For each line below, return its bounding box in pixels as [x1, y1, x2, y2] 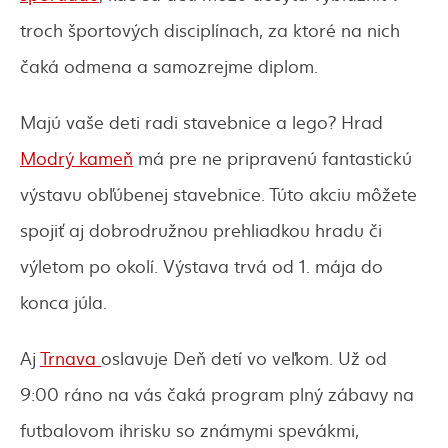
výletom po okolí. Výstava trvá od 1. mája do [20, 253, 383, 279]
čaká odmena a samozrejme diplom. [20, 53, 318, 79]
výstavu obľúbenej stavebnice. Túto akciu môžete [20, 181, 417, 207]
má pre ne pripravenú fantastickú [133, 145, 412, 171]
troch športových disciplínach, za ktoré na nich [20, 17, 400, 43]
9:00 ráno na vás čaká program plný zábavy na [20, 381, 414, 407]
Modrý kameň [20, 145, 133, 171]
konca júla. [20, 289, 107, 315]
